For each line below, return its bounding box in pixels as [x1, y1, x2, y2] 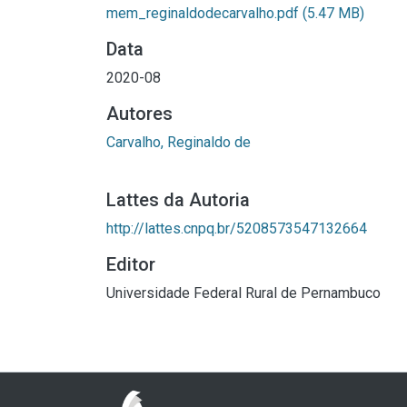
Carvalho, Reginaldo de [106, 134, 251, 151]
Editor [106, 253, 155, 275]
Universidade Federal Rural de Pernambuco [106, 284, 381, 302]
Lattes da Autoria [106, 189, 250, 211]
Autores [106, 103, 173, 124]
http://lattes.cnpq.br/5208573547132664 [106, 220, 367, 237]
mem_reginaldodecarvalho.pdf [106, 5, 303, 22]
